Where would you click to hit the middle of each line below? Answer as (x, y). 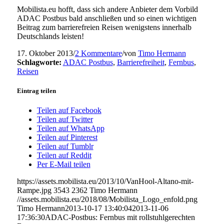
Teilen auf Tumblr (65, 146)
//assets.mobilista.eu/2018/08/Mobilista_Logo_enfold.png (107, 199)
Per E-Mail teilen (63, 164)
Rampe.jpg (34, 190)
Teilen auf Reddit (64, 155)
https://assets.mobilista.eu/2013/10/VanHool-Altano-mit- (105, 181)
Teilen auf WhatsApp (70, 128)
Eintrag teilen (36, 90)
